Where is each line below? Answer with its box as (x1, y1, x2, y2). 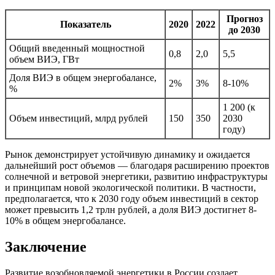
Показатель (60, 18, 111, 29)
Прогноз (226, 13, 263, 24)
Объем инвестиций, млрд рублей (9, 112, 148, 123)
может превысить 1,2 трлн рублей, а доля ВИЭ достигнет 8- (5, 204, 257, 215)
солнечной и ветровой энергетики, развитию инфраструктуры (5, 171, 268, 182)
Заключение (5, 238, 87, 255)
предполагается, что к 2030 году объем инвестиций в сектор (5, 193, 258, 204)
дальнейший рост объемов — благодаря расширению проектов (5, 160, 269, 171)
